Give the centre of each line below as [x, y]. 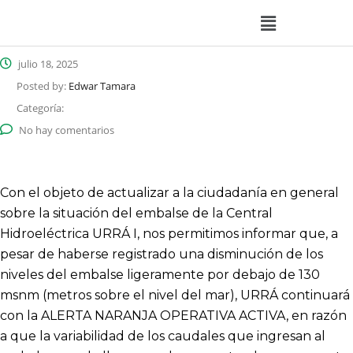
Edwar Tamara [102, 86]
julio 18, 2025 [47, 64]
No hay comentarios [67, 130]
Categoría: [40, 108]
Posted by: [43, 86]
